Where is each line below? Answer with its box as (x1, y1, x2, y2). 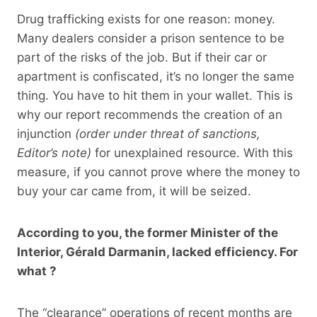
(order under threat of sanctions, (75, 126, 260, 141)
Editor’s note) (17, 145, 91, 160)
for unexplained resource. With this (91, 145, 293, 160)
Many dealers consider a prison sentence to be (17, 30, 284, 45)
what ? (17, 263, 57, 278)
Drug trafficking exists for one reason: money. (17, 11, 275, 26)
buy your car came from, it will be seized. (17, 183, 251, 198)
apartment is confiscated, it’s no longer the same (17, 69, 294, 83)
